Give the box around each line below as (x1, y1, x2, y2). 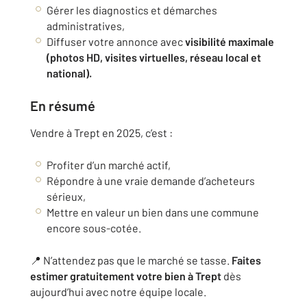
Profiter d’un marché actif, (47, 158, 171, 171)
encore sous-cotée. (47, 221, 141, 234)
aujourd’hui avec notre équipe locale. (30, 285, 206, 298)
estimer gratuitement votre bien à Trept (30, 269, 221, 282)
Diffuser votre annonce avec (47, 35, 185, 48)
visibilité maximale (185, 35, 274, 48)
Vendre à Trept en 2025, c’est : (30, 126, 173, 139)
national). (47, 66, 92, 79)
